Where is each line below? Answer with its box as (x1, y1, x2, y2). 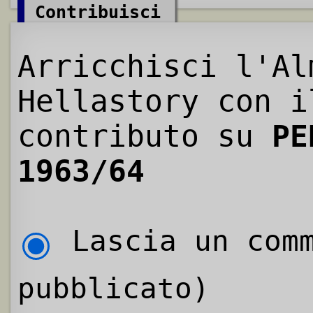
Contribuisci (35, 2, 161, 23)
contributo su (17, 119, 272, 154)
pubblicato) (17, 271, 210, 305)
